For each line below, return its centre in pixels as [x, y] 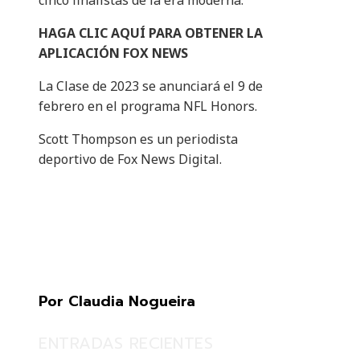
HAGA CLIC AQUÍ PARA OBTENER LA [151, 33]
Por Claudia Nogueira [117, 302]
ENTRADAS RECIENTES [126, 344]
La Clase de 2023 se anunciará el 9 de [151, 86]
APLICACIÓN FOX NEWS [113, 53]
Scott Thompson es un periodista [138, 139]
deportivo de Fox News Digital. [130, 160]
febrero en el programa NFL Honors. [148, 106]
